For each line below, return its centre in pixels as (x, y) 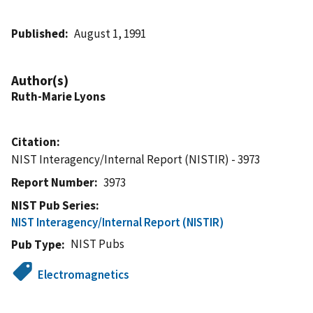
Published (38, 33)
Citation (34, 141)
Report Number (53, 182)
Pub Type (36, 244)
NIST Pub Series (53, 205)
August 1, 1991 (110, 33)
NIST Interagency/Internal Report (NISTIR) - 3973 (136, 159)
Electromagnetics (84, 274)
